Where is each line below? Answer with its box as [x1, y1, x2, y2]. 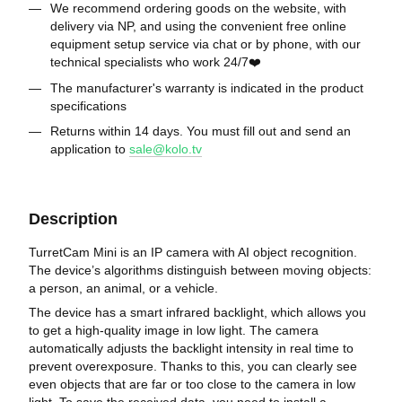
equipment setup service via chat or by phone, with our [50, 37, 361, 52]
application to [50, 142, 129, 157]
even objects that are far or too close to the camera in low [29, 376, 355, 391]
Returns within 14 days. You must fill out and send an [50, 124, 351, 139]
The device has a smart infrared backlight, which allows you [29, 304, 366, 319]
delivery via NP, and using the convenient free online [50, 19, 346, 34]
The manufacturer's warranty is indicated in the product [50, 80, 363, 95]
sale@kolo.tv [129, 142, 202, 157]
